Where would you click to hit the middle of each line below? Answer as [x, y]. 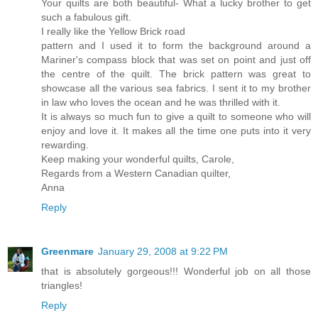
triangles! [62, 285]
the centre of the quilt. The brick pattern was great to [176, 74]
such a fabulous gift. [86, 17]
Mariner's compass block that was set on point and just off [176, 60]
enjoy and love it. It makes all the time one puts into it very [176, 131]
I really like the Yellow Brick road [113, 31]
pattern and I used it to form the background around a [176, 45]
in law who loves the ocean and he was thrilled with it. [161, 102]
